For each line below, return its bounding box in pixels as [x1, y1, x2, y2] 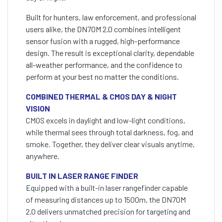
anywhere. [26, 151, 59, 161]
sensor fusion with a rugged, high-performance [26, 36, 180, 46]
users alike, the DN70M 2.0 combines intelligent [26, 24, 181, 34]
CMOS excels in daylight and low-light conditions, [26, 115, 185, 125]
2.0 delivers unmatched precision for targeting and [26, 207, 190, 217]
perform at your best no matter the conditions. [26, 72, 179, 82]
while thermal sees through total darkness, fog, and [26, 127, 193, 137]
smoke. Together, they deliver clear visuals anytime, [26, 139, 195, 149]
